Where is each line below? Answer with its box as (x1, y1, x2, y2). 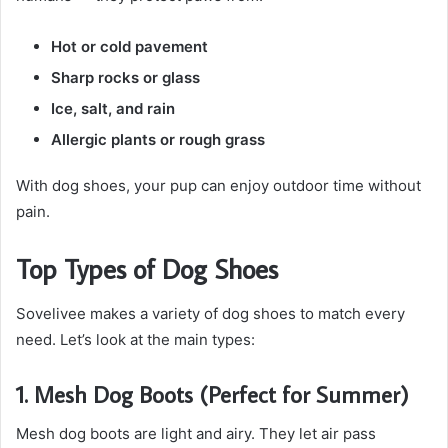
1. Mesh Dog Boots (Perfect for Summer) (16, 378, 409, 409)
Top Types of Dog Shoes (16, 251, 278, 287)
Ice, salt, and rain (51, 99, 175, 119)
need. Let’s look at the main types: (16, 329, 255, 349)
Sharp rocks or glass (51, 68, 200, 88)
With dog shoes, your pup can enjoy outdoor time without (16, 176, 421, 196)
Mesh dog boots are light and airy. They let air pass (16, 424, 376, 444)
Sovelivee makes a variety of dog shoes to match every (16, 303, 405, 323)
